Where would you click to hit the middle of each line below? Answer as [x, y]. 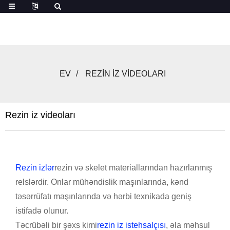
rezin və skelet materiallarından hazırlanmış [133, 167]
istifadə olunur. [42, 210]
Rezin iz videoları [40, 115]
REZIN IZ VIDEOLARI [125, 73]
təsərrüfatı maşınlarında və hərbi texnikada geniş [103, 196]
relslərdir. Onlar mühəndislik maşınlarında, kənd [102, 182]
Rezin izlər [35, 167]
